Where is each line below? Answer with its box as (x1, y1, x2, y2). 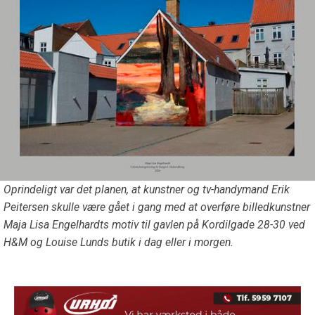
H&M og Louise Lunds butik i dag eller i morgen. (4, 236, 233, 250)
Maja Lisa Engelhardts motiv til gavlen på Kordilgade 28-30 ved (4, 218, 305, 232)
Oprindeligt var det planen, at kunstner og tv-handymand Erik (4, 183, 290, 197)
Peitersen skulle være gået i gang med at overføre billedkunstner (4, 200, 310, 214)
